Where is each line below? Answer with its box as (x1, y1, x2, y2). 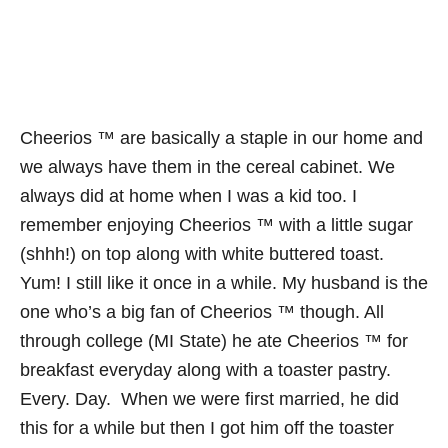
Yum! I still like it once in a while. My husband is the (20, 273, 428, 293)
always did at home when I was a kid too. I (20, 186, 357, 206)
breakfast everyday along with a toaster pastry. (20, 360, 391, 380)
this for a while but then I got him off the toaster (20, 418, 394, 438)
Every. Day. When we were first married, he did (20, 389, 399, 409)
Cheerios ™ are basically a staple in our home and (20, 128, 423, 148)
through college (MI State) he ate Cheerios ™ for (20, 331, 408, 351)
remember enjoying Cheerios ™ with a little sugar (20, 215, 413, 235)
